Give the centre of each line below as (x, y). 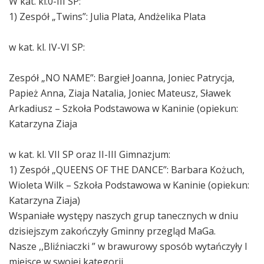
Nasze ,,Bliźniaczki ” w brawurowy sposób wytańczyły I (128, 247)
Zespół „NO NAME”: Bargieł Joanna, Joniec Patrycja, (122, 78)
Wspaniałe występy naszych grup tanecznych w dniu (123, 216)
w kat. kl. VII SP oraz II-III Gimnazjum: (90, 155)
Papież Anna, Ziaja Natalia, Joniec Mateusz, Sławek (120, 93)
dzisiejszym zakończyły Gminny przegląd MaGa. (112, 231)
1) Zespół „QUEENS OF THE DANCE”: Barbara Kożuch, (127, 170)
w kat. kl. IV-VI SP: (47, 47)
